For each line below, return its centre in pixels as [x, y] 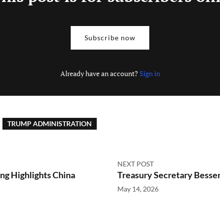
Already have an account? [100, 73]
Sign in [150, 73]
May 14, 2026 [138, 189]
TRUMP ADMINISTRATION [50, 124]
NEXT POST [136, 164]
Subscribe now [110, 38]
